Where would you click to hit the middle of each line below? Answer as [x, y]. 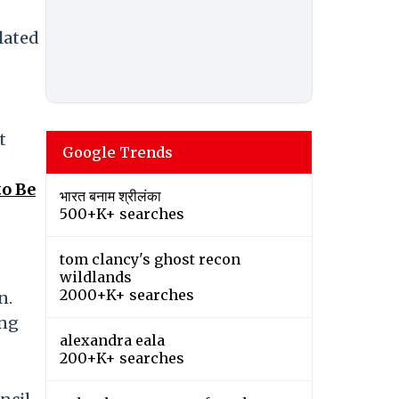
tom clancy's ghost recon [150, 260]
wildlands [96, 277]
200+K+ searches [122, 358]
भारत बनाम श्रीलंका [110, 196]
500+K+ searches [122, 214]
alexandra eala [112, 341]
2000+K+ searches [127, 295]
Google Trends [118, 153]
